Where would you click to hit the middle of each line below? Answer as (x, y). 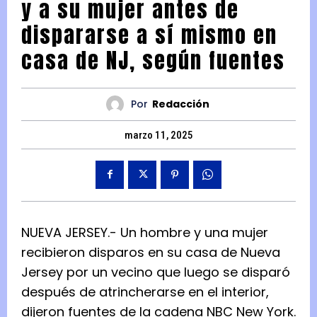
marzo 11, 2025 (158, 135)
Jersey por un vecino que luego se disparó (156, 272)
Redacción (180, 104)
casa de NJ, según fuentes (153, 60)
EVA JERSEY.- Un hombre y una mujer (153, 232)
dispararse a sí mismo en (149, 35)
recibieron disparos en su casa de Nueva (151, 252)
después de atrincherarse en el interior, (145, 292)
